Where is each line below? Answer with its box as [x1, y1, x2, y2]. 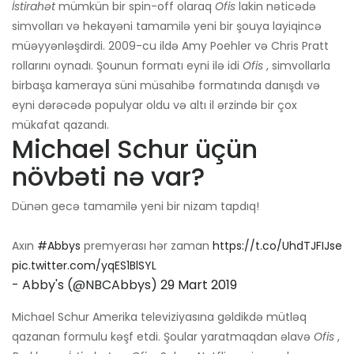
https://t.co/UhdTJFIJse [213, 238, 342, 254]
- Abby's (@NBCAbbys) [12, 276, 160, 295]
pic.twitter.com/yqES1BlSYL [12, 258, 156, 274]
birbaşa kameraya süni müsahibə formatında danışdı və [12, 77, 320, 94]
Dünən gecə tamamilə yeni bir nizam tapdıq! [12, 198, 259, 215]
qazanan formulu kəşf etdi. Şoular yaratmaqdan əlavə [12, 329, 314, 345]
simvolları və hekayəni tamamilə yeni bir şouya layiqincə [12, 18, 322, 35]
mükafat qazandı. [12, 117, 109, 134]
